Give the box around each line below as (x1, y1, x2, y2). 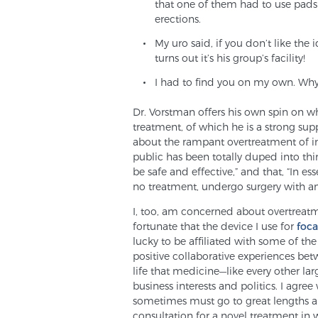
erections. (155, 12, 202, 25)
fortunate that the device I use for (133, 220, 297, 233)
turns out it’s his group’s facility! (155, 51, 306, 64)
